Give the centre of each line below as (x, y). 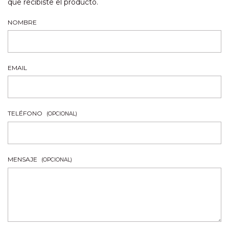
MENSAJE (23, 159)
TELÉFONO (26, 113)
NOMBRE (22, 22)
